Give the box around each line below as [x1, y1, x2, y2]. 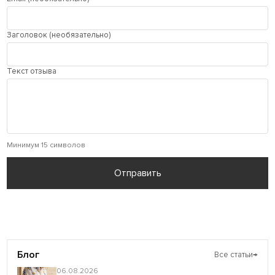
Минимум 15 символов [7, 140, 86, 150]
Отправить [114, 166, 161, 179]
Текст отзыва [7, 66, 57, 76]
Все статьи [214, 249, 253, 260]
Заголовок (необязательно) [7, 29, 111, 40]
